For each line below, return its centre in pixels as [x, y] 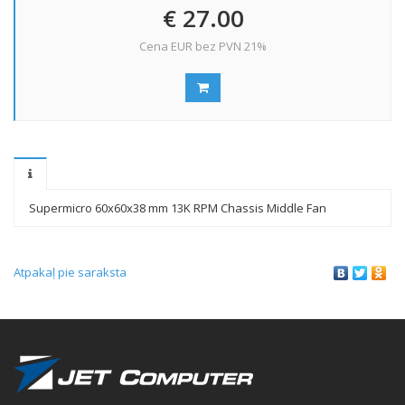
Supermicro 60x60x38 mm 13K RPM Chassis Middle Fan [178, 208]
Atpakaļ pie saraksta [70, 272]
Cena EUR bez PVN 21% [203, 46]
